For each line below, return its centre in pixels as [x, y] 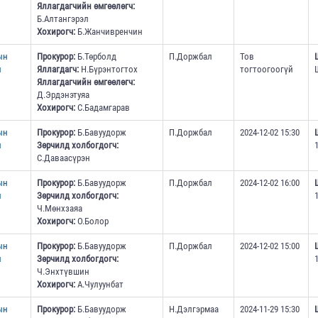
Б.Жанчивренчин [109, 32]
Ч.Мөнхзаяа [59, 209]
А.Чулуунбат [99, 285]
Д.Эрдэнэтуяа [63, 95]
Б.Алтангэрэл [62, 19]
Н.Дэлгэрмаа [193, 309]
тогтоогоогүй [266, 70]
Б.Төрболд [95, 57]
